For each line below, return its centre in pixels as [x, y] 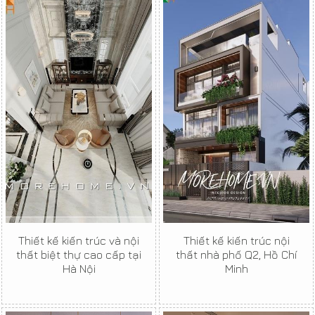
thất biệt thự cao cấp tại [79, 255]
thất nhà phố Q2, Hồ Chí [236, 255]
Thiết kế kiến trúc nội [236, 241]
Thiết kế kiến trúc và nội [79, 241]
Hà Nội [79, 269]
